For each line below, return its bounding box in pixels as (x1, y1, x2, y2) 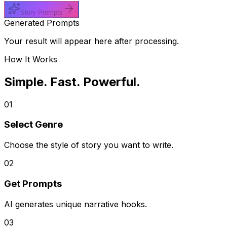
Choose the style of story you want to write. (4, 140, 173, 150)
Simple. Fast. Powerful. (4, 74, 140, 89)
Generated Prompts (4, 17, 80, 28)
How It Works (4, 54, 57, 64)
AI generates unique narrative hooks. (4, 199, 147, 209)
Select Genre (4, 119, 63, 131)
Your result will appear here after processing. (4, 35, 179, 46)
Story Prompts (20, 8, 63, 16)
